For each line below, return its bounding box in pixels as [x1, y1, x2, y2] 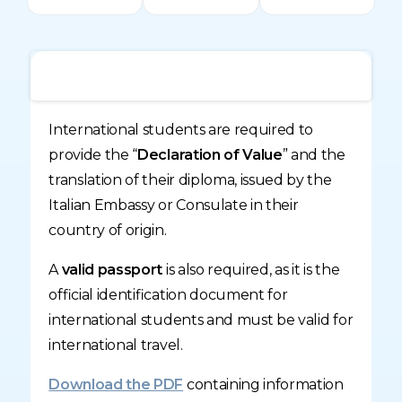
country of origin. [48, 222, 167, 240]
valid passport [61, 261, 163, 279]
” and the [282, 146, 345, 164]
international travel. [48, 336, 183, 354]
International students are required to [48, 121, 314, 139]
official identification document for [48, 286, 288, 304]
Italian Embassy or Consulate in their [48, 197, 299, 214]
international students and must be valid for [48, 311, 354, 329]
